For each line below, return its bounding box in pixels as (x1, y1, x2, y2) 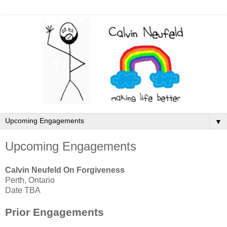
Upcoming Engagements (5, 139, 136, 153)
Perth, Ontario (5, 176, 55, 185)
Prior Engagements (5, 206, 104, 218)
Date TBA (5, 186, 41, 195)
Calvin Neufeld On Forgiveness (5, 166, 125, 175)
